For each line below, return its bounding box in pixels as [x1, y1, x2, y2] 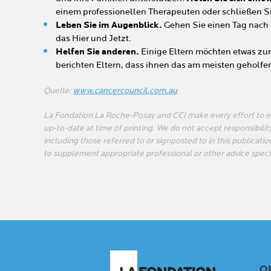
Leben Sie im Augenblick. [56, 19, 162, 31]
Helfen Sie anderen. [56, 46, 139, 57]
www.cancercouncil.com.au [73, 85, 177, 96]
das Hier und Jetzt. [56, 33, 131, 44]
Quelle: [44, 85, 73, 96]
